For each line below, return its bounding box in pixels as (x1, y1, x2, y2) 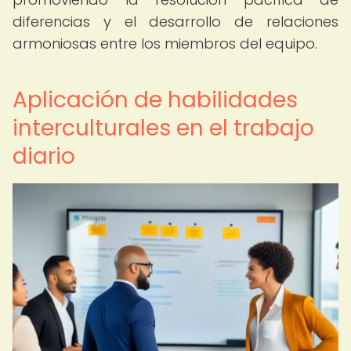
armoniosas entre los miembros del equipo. (13, 34, 317, 53)
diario (13, 141, 75, 172)
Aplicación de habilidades (13, 85, 298, 115)
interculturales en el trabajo (13, 113, 314, 143)
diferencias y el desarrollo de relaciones (13, 12, 338, 31)
